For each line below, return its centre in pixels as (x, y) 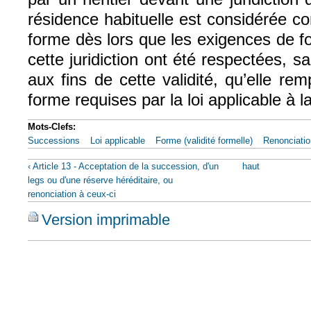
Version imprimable (106, 219)
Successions (54, 141)
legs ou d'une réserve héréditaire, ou (100, 180)
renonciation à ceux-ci (72, 194)
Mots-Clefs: (53, 127)
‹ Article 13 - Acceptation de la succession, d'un (123, 167)
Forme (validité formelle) (204, 141)
